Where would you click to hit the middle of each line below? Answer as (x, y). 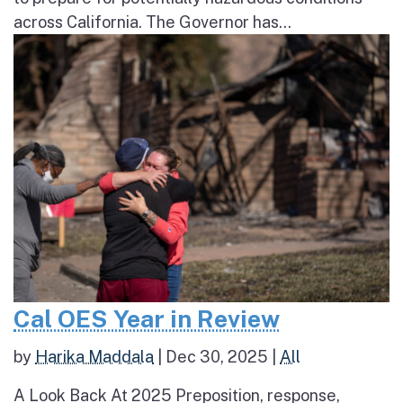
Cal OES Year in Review (147, 318)
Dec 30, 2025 (217, 356)
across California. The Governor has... (152, 22)
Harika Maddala (94, 356)
